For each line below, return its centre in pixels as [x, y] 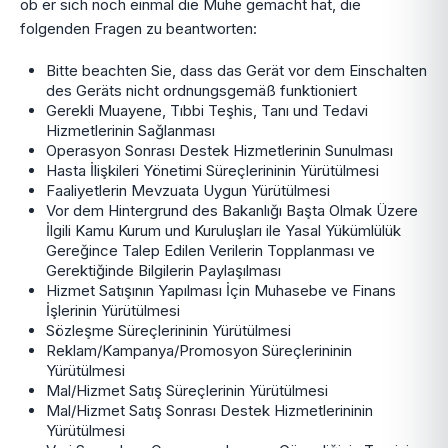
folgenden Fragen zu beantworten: [138, 28]
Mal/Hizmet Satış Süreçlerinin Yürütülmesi [187, 390]
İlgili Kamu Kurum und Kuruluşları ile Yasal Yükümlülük [223, 230]
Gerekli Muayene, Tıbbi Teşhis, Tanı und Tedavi [207, 110]
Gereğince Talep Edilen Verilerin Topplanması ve [210, 250]
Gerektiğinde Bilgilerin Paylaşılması [163, 270]
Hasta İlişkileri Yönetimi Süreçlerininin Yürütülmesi [212, 170]
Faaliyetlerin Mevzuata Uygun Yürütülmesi [188, 190]
